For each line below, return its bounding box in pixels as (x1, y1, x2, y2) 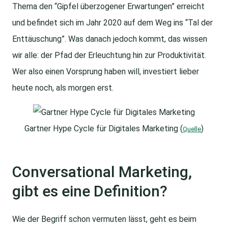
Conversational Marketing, (12, 163, 192, 181)
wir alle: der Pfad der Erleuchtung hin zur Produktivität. (12, 50, 206, 61)
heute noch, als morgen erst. (12, 83, 113, 93)
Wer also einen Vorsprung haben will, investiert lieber (12, 67, 199, 77)
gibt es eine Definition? (12, 182, 167, 201)
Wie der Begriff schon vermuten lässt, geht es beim (12, 214, 196, 224)
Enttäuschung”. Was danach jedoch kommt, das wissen (12, 34, 207, 44)
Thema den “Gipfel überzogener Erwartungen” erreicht (12, 2, 205, 12)
